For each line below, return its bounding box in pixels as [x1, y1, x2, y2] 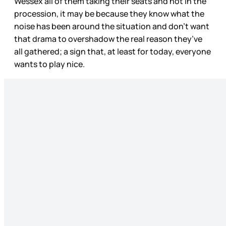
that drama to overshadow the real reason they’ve [14, 33, 202, 45]
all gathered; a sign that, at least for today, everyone [14, 46, 211, 58]
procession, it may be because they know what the [14, 8, 204, 20]
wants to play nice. [14, 59, 86, 70]
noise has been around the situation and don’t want [14, 21, 209, 32]
